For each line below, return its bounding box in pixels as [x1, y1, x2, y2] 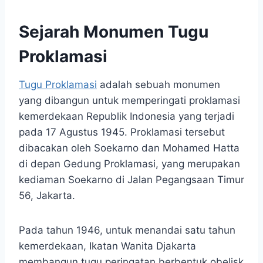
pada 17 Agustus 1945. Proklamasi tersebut [19, 126, 225, 139]
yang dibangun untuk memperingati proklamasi [19, 95, 240, 107]
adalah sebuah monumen [97, 79, 220, 91]
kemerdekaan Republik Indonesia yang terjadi [19, 110, 234, 123]
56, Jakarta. [19, 190, 75, 202]
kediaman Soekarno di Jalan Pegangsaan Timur [19, 174, 244, 186]
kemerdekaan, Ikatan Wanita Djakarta [19, 240, 196, 252]
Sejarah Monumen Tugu [19, 22, 208, 42]
